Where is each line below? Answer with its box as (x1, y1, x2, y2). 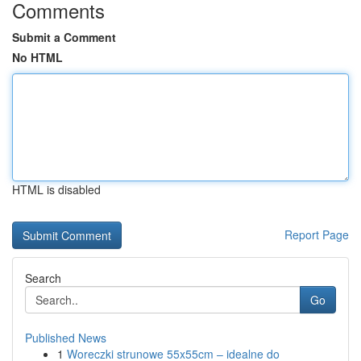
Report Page (284, 226, 349, 243)
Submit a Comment (12, 29, 116, 45)
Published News (25, 330, 106, 346)
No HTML (12, 49, 63, 65)
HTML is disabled (12, 181, 101, 197)
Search (25, 270, 61, 286)
